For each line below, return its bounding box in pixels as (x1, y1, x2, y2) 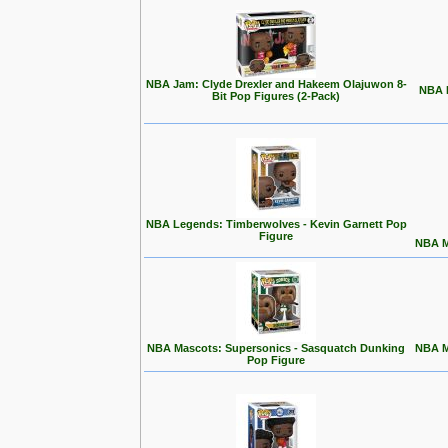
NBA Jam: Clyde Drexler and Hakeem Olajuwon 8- (145, 78, 407, 90)
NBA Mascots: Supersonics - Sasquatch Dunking (147, 342, 405, 354)
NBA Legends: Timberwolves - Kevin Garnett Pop (145, 218, 407, 230)
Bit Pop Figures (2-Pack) (212, 90, 340, 102)
